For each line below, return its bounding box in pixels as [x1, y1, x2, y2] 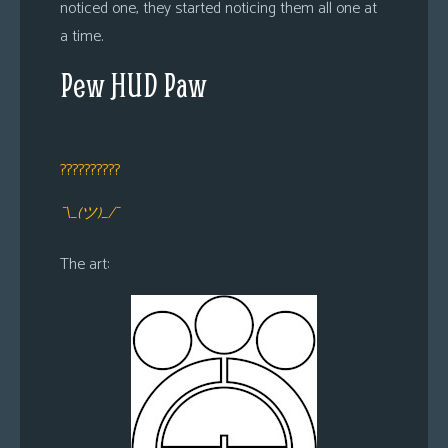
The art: [60, 251, 109, 278]
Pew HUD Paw [60, 64, 207, 105]
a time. [60, 23, 103, 50]
